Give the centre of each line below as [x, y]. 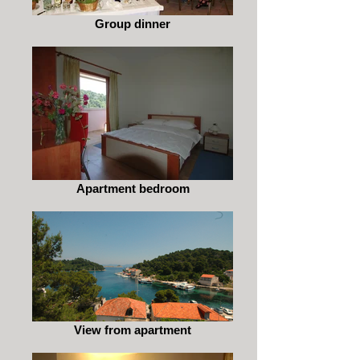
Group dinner [133, 24]
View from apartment [133, 330]
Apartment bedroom [133, 188]
